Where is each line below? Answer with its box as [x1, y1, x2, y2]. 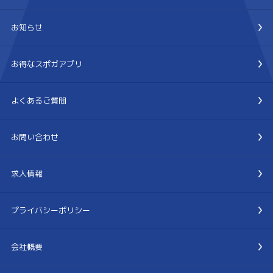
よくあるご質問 [10, 94, 66, 106]
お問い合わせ [10, 131, 58, 143]
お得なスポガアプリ [10, 58, 82, 69]
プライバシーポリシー [10, 204, 90, 216]
